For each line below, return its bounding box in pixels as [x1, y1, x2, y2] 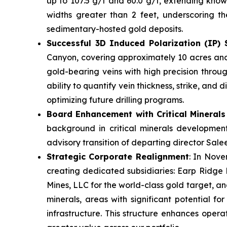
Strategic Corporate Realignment [47, 152, 189, 162]
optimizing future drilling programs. [47, 95, 184, 105]
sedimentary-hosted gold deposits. [47, 24, 183, 34]
